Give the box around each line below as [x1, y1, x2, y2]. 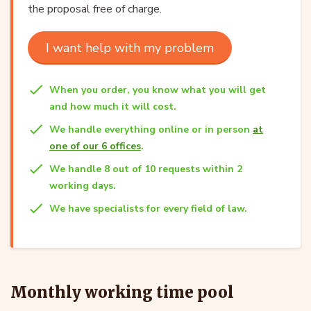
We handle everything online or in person [49, 122, 253, 136]
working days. [49, 178, 116, 192]
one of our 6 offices [49, 139, 141, 153]
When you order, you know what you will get [49, 83, 266, 96]
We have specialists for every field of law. [49, 201, 247, 215]
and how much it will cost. [49, 99, 176, 113]
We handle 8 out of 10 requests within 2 [49, 162, 242, 176]
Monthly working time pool [10, 282, 234, 302]
